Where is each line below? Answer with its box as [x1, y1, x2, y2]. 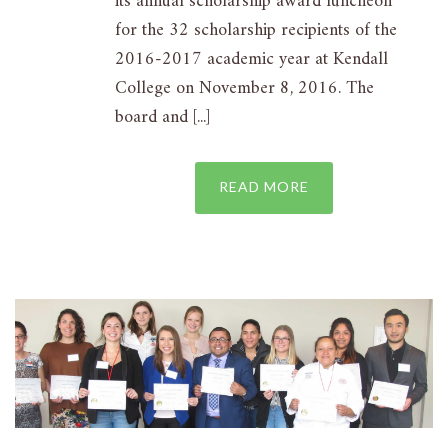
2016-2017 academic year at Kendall [115, 43, 388, 75]
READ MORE [219, 177, 309, 195]
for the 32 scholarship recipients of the [115, 14, 397, 46]
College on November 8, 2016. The [115, 72, 374, 104]
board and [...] [115, 101, 210, 133]
